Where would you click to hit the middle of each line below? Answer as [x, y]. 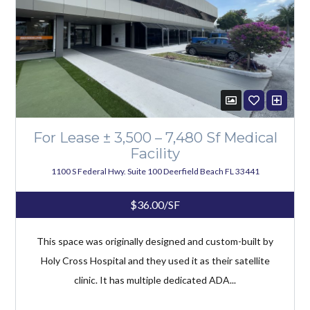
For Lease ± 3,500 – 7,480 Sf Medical [155, 138]
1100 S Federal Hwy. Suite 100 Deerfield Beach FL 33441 [155, 172]
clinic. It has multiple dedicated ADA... [155, 280]
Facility [155, 154]
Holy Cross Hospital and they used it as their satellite [155, 261]
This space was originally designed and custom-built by [155, 241]
